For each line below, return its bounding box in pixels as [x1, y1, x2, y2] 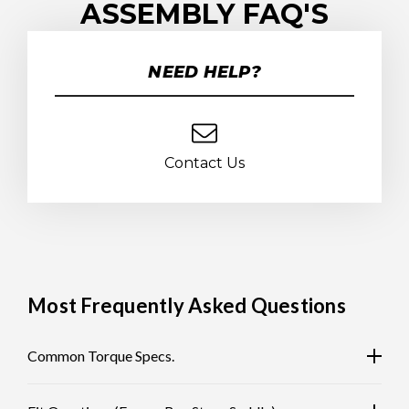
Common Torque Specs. [27, 347, 174, 365]
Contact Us [164, 154, 245, 173]
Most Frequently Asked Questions [27, 293, 346, 319]
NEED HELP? [148, 62, 261, 83]
